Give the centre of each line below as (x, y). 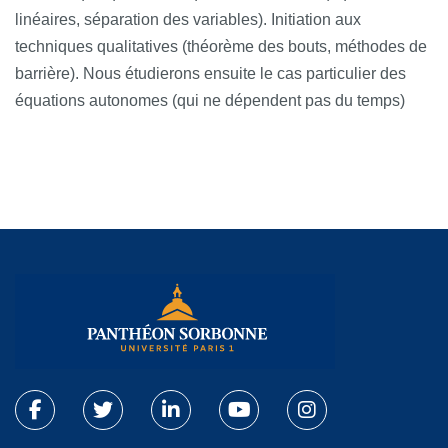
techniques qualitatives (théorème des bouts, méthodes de (221, 46)
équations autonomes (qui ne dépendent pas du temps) (210, 100)
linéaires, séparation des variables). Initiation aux (188, 19)
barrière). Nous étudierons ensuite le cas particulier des (210, 73)
